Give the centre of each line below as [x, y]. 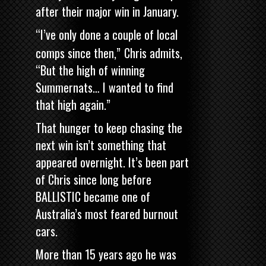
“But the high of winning [90, 70]
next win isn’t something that [101, 145]
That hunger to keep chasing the [109, 127]
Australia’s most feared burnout [107, 213]
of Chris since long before [94, 179]
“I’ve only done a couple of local [107, 34]
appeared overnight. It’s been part [112, 162]
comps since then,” [78, 53]
